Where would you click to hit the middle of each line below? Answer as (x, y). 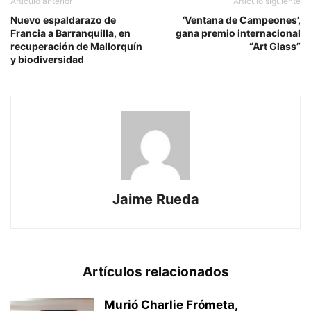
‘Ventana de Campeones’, (242, 20)
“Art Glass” (275, 47)
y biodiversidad (47, 60)
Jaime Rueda (155, 200)
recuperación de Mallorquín (76, 47)
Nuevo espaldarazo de (63, 20)
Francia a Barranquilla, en (70, 33)
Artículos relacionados (155, 272)
